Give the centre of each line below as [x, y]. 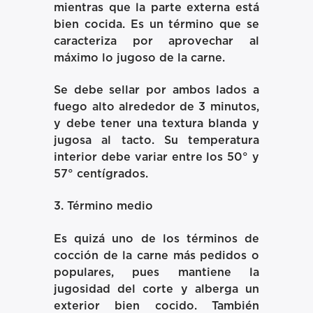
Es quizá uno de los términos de [156, 239]
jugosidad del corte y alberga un [156, 289]
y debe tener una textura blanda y [156, 123]
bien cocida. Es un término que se [156, 24]
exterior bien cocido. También [156, 306]
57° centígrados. [103, 174]
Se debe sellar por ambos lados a [156, 90]
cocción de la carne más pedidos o [156, 255]
